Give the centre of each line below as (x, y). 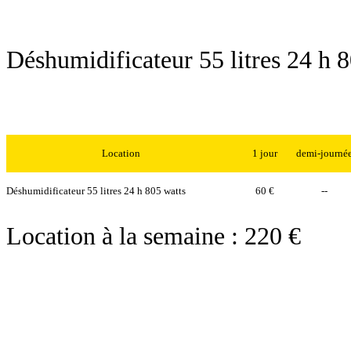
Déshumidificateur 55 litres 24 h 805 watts (96, 191)
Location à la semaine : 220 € (154, 236)
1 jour (264, 153)
